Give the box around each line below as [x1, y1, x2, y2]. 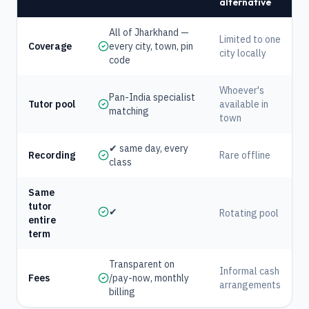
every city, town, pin [109, 40, 193, 52]
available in [219, 98, 268, 110]
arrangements [219, 279, 281, 291]
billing [109, 286, 135, 298]
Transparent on [109, 258, 175, 270]
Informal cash [219, 265, 279, 277]
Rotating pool [219, 207, 279, 219]
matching [109, 105, 149, 117]
